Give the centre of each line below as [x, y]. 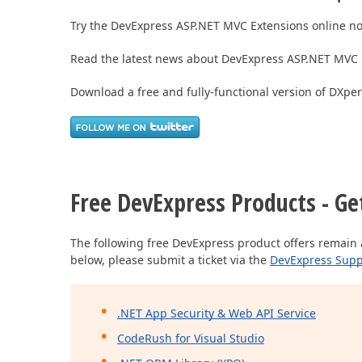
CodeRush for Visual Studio [191, 339]
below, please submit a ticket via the [170, 260]
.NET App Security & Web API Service [217, 314]
